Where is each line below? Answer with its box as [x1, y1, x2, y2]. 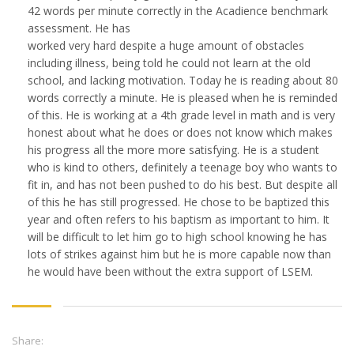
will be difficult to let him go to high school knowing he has [28, 228, 327, 244]
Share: [12, 333, 43, 348]
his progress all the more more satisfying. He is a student [28, 141, 319, 157]
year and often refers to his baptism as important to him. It [28, 211, 330, 227]
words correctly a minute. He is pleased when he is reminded [28, 89, 337, 105]
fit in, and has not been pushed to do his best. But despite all [28, 176, 337, 192]
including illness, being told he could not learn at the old [28, 55, 311, 70]
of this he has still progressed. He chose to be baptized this [28, 194, 330, 209]
